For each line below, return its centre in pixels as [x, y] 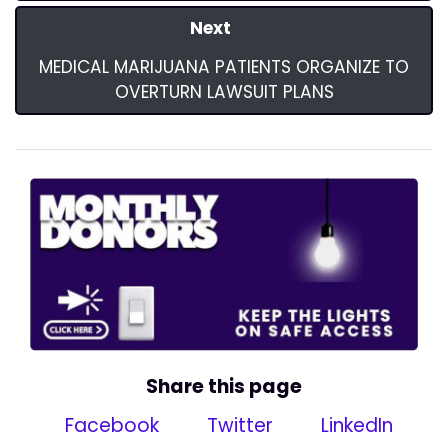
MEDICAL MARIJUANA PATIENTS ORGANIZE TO [224, 67]
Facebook [110, 425]
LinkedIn [354, 425]
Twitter [237, 425]
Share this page [224, 386]
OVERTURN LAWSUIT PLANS [224, 92]
